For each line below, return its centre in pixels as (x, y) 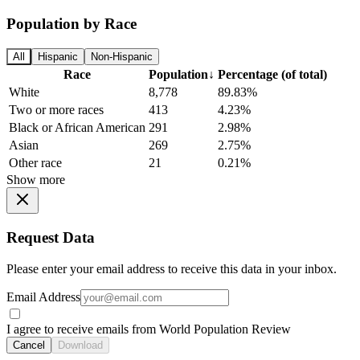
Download (80, 345)
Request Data (51, 237)
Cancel (29, 345)
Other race (35, 163)
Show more (36, 180)
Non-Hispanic (122, 57)
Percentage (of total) (272, 75)
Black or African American (77, 128)
